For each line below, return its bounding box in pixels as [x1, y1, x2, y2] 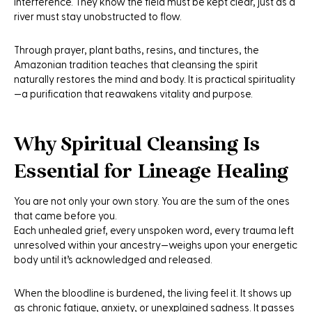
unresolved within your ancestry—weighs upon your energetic [14, 240, 297, 251]
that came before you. [14, 210, 117, 221]
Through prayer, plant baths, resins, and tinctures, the [14, 45, 259, 56]
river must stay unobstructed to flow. [14, 11, 182, 22]
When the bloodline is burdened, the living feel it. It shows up [14, 288, 292, 299]
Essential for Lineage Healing [14, 157, 289, 183]
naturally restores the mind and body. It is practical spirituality [14, 74, 295, 85]
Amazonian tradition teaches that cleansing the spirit [14, 59, 258, 70]
